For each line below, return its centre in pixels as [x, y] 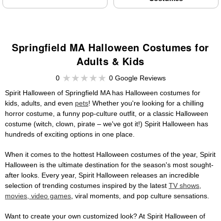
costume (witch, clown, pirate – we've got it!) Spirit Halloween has [107, 124]
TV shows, [185, 186]
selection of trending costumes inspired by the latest [87, 186]
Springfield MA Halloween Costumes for [110, 47]
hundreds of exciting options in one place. [70, 134]
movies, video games [38, 196]
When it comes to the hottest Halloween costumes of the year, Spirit [110, 155]
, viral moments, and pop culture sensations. [140, 196]
